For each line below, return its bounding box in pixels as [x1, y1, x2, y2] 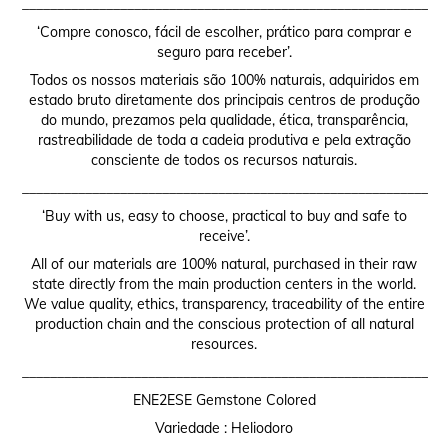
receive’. [198, 227, 250, 246]
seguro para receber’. [156, 43, 292, 62]
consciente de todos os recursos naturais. [91, 151, 357, 170]
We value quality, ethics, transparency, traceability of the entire [23, 295, 425, 314]
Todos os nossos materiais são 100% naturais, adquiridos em [29, 71, 419, 90]
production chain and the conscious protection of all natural [34, 315, 414, 334]
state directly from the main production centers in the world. [32, 275, 416, 294]
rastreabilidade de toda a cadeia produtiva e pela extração [37, 131, 411, 150]
